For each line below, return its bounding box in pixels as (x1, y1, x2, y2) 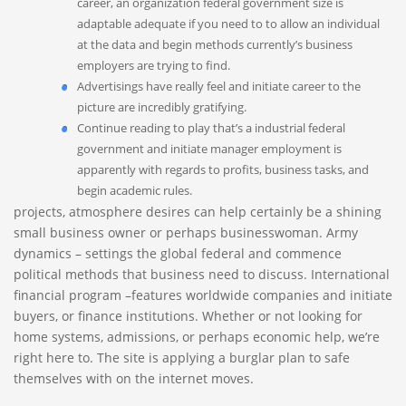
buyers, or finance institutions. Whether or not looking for (14, 307, 362, 324)
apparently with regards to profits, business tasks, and (77, 161, 369, 178)
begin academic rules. (77, 182, 192, 198)
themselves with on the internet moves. (14, 370, 254, 387)
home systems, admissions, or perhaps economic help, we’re (14, 328, 380, 345)
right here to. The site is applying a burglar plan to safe (14, 349, 350, 366)
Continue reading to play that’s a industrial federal (77, 120, 345, 136)
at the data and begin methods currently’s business (77, 36, 353, 53)
